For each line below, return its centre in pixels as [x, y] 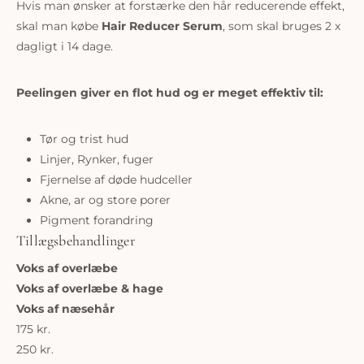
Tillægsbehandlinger [76, 240]
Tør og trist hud [84, 139]
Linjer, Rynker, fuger [96, 159]
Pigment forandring [96, 220]
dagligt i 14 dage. [65, 46]
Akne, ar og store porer [105, 200]
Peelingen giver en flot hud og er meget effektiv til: [170, 93]
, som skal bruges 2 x [282, 26]
